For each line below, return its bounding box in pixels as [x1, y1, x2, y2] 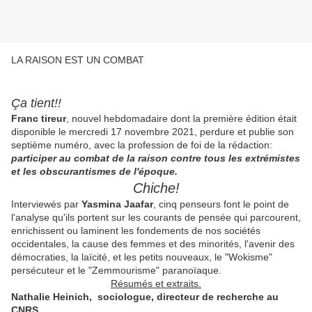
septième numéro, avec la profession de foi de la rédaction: [11, 139, 272, 151]
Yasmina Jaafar [81, 198, 153, 210]
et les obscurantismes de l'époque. [11, 166, 203, 178]
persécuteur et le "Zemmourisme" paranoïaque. [11, 265, 221, 276]
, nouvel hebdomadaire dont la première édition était [66, 113, 297, 125]
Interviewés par [11, 198, 81, 210]
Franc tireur [11, 113, 66, 125]
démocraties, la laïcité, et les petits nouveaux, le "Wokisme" [11, 251, 272, 263]
